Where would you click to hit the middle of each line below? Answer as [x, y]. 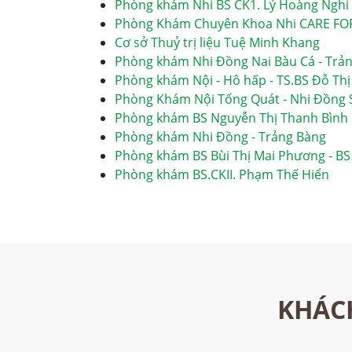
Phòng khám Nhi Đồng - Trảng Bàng [220, 137]
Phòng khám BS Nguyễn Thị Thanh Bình [231, 118]
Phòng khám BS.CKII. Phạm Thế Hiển [222, 174]
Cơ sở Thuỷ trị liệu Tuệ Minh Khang [217, 42]
